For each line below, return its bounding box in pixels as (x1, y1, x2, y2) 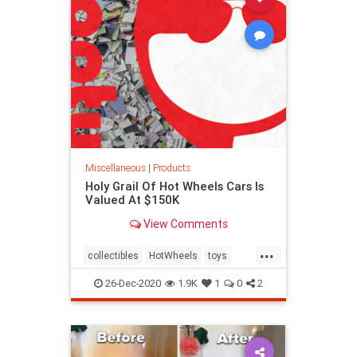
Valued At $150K (84, 191, 179, 207)
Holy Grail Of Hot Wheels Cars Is (84, 178, 264, 194)
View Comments (140, 216, 228, 231)
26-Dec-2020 (103, 277, 161, 291)
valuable (88, 275, 124, 288)
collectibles (88, 249, 139, 262)
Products (152, 161, 190, 174)
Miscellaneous (84, 161, 146, 174)
